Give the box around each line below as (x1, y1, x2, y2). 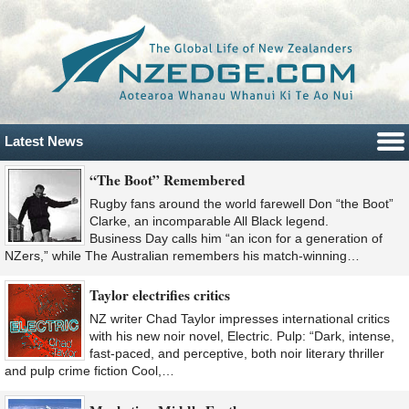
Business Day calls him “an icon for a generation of (89, 230, 383, 246)
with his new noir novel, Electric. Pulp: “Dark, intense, (89, 329, 394, 344)
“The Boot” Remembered (89, 169, 246, 190)
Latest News (5, 132, 83, 149)
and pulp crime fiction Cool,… (5, 363, 174, 379)
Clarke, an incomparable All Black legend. (89, 213, 329, 228)
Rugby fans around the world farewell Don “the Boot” (89, 195, 393, 211)
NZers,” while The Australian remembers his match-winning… (5, 247, 360, 263)
